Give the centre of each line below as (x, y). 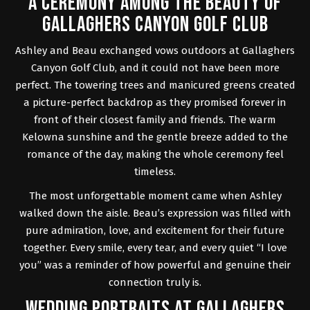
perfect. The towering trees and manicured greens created (155, 85)
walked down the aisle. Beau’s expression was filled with (155, 213)
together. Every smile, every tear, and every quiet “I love (155, 248)
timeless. (155, 172)
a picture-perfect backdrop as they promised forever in (155, 103)
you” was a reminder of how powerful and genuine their (155, 265)
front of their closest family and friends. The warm (155, 120)
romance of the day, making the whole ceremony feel (155, 155)
